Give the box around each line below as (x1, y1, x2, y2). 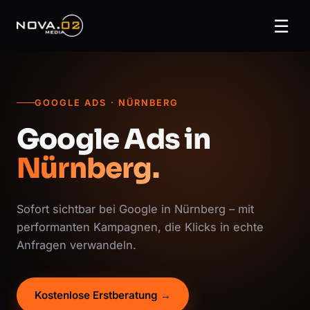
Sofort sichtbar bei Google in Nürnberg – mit (17, 201, 254, 216)
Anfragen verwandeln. (17, 237, 136, 252)
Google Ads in (17, 121, 211, 157)
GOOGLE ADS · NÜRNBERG (35, 97, 179, 108)
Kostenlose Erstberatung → (35, 288, 171, 302)
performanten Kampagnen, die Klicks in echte (17, 219, 264, 234)
